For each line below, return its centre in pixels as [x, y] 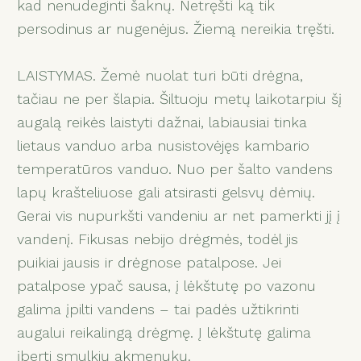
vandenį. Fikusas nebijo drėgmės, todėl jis [158, 239]
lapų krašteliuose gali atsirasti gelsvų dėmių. [166, 192]
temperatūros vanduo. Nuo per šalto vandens [175, 168]
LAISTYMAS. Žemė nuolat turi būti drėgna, [160, 75]
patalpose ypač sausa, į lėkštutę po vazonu [167, 285]
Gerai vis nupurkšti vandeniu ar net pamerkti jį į [179, 215]
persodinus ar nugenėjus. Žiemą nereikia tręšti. [176, 28]
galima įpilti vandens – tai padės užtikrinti [158, 309]
